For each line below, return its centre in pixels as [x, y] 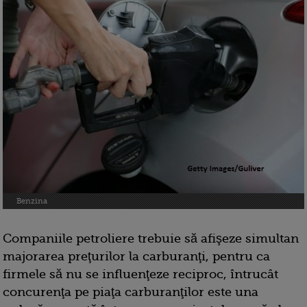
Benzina [32, 201]
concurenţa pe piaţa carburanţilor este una [131, 292]
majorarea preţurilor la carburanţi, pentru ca [136, 257]
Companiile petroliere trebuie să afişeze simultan [151, 239]
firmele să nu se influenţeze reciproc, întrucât [140, 274]
